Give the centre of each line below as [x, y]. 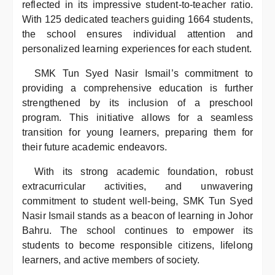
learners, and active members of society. [111, 260]
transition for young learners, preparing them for [137, 132]
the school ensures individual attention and [137, 34]
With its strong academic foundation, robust [144, 172]
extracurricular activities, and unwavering [137, 186]
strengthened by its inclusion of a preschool [137, 103]
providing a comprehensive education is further [137, 88]
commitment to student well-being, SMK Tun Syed [137, 201]
